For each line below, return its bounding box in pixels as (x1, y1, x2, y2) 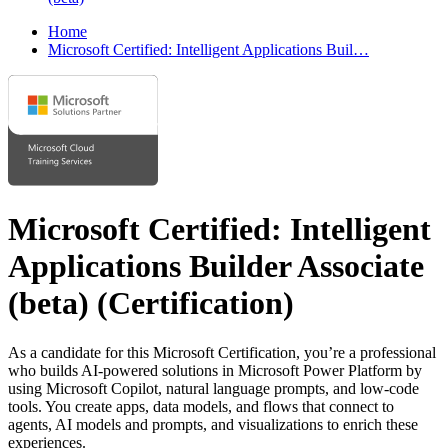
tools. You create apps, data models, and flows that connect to (8, 397, 394, 415)
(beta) (8, 285, 89, 322)
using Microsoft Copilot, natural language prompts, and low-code (8, 379, 419, 397)
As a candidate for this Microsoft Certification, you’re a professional (8, 343, 436, 361)
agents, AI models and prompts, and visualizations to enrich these (8, 415, 418, 433)
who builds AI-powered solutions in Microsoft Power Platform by (8, 361, 422, 379)
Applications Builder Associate (8, 248, 424, 285)
